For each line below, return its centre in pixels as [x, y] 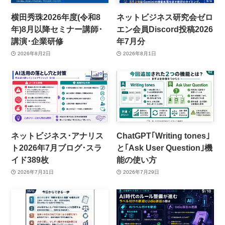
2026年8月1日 [139, 53]
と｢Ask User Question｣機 [165, 148]
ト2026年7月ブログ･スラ [57, 148]
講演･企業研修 [37, 41]
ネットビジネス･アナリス [58, 136]
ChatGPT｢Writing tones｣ [163, 136]
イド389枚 [30, 160]
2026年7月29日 [141, 172]
